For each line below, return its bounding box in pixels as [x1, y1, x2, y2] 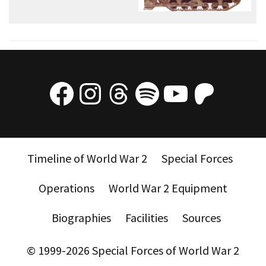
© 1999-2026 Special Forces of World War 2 [27, 243, 239, 258]
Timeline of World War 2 [27, 151, 147, 166]
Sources [182, 210, 221, 226]
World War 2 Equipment [109, 180, 227, 196]
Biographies [51, 210, 111, 226]
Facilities [125, 210, 168, 226]
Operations [39, 180, 94, 196]
